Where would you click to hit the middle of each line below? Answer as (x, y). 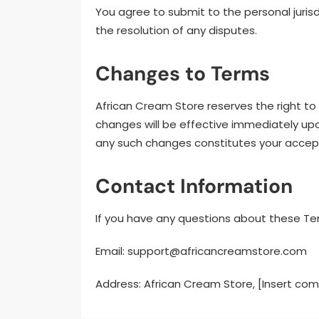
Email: (111, 251)
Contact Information (194, 186)
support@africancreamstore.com (217, 251)
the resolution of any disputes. (176, 30)
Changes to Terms (183, 73)
